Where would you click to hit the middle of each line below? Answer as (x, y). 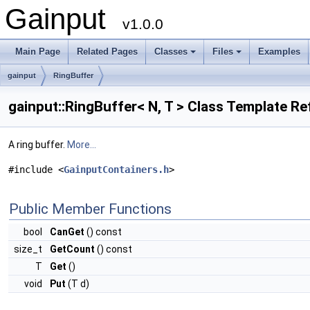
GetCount (72, 249)
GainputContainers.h (116, 170)
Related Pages (107, 52)
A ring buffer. (38, 145)
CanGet (67, 232)
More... (82, 145)
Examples (279, 52)
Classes (171, 52)
